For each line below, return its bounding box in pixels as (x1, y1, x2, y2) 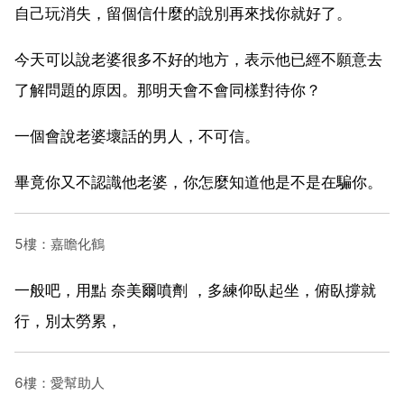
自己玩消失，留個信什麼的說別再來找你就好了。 (14, 4, 352, 23)
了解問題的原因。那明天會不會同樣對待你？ (14, 80, 321, 99)
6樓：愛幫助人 (14, 373, 105, 391)
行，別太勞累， (14, 311, 122, 330)
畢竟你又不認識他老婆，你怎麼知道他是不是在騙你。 (14, 172, 382, 191)
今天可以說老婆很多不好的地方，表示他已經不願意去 (14, 50, 382, 69)
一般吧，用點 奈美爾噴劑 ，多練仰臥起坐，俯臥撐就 (14, 280, 376, 299)
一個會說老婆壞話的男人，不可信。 (14, 126, 260, 145)
